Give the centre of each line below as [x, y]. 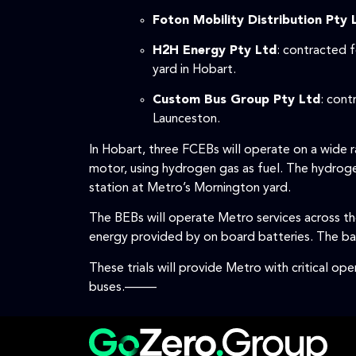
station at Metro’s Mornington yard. [190, 188]
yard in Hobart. [194, 70]
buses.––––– [123, 287]
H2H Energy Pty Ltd [215, 50]
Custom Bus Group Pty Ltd [236, 101]
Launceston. [186, 120]
